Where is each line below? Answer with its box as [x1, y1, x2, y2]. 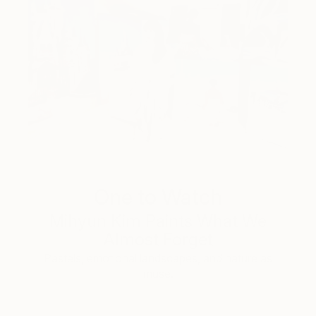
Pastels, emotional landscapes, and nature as [44, 251, 272, 266]
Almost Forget [103, 229, 213, 250]
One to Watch [94, 184, 222, 210]
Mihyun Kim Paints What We [49, 211, 267, 232]
